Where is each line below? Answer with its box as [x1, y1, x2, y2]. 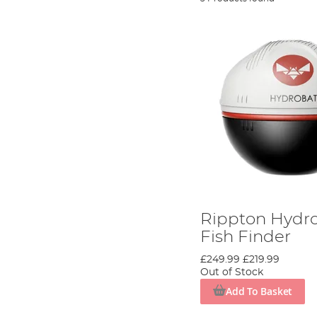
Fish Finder [200, 228, 292, 246]
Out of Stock [200, 267, 264, 277]
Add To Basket [225, 284, 293, 298]
